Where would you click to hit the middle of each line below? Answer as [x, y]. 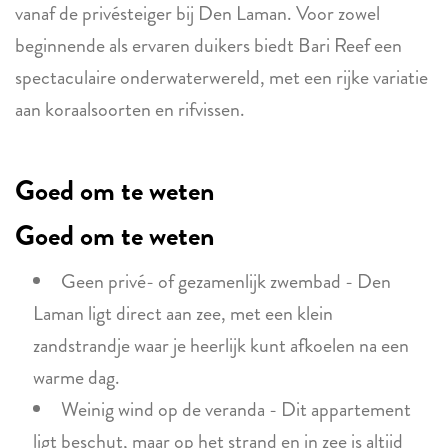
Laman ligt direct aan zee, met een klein [182, 313]
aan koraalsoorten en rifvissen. [130, 109]
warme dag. [76, 377]
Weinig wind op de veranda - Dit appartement [235, 409]
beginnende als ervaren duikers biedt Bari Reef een [208, 45]
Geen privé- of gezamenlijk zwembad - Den [225, 281]
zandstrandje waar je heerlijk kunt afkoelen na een [220, 345]
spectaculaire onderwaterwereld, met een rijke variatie [221, 77]
